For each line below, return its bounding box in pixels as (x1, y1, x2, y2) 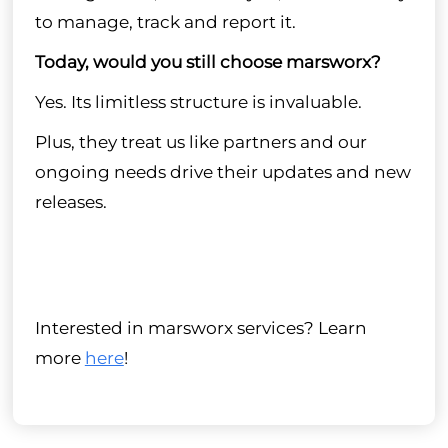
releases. (34, 191, 107, 212)
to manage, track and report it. (34, 11, 296, 32)
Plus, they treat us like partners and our (34, 131, 367, 152)
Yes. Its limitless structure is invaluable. (34, 91, 362, 112)
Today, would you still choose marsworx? (34, 51, 381, 72)
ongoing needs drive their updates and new (34, 161, 411, 182)
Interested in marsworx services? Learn (34, 316, 367, 338)
